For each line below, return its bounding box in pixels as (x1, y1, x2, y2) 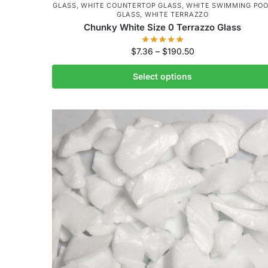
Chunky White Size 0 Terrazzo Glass (84, 21, 242, 33)
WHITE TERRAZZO (144, 10, 209, 19)
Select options (133, 71, 193, 82)
